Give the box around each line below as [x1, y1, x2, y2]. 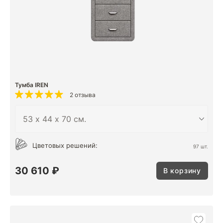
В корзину [163, 166, 201, 175]
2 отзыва [70, 91, 96, 99]
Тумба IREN [15, 81, 48, 89]
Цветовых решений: [32, 141, 98, 149]
